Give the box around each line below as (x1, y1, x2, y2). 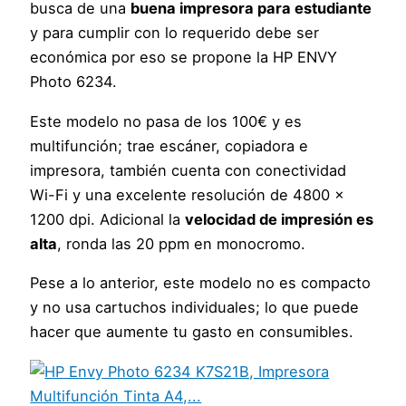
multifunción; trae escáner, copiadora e (30, 136, 309, 155)
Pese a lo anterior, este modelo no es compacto (30, 274, 372, 293)
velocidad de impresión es (185, 209, 374, 228)
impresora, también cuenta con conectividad (30, 160, 347, 179)
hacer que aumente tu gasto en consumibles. (30, 323, 354, 342)
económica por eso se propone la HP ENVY (30, 48, 338, 67)
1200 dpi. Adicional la (30, 209, 186, 228)
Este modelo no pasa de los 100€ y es (30, 111, 303, 130)
